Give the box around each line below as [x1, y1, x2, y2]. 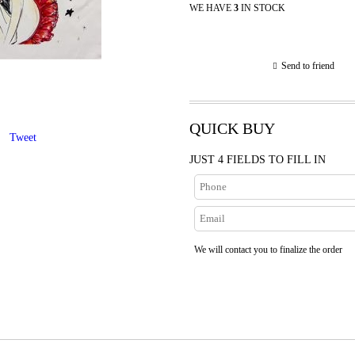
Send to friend [281, 60, 334, 71]
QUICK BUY [189, 120, 275, 137]
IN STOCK [241, 2, 285, 13]
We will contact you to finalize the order [194, 244, 342, 255]
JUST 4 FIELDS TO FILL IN [189, 154, 326, 166]
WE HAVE [189, 2, 234, 13]
